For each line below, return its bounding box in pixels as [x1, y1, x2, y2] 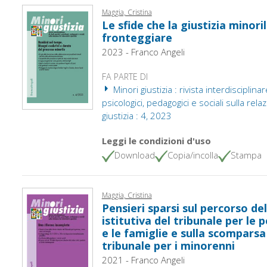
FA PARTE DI [101, 70, 148, 82]
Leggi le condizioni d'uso [101, 134, 211, 147]
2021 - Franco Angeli [101, 253, 185, 266]
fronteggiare [101, 30, 172, 45]
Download [114, 148, 155, 161]
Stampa [230, 148, 262, 161]
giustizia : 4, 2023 [101, 109, 172, 122]
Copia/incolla [167, 148, 218, 161]
